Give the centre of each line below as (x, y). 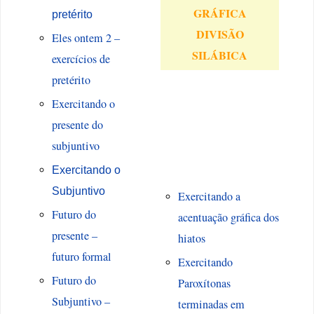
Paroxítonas (204, 284)
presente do (77, 125)
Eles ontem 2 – (86, 38)
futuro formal (81, 257)
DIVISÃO (220, 34)
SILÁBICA (220, 55)
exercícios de (81, 59)
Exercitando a (209, 197)
